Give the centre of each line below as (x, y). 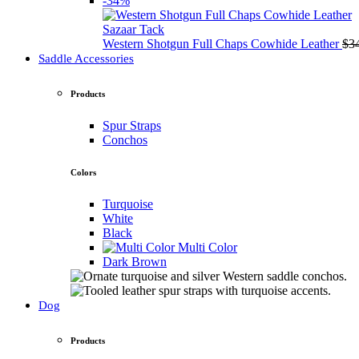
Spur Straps (132, 126)
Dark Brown (135, 262)
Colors (83, 173)
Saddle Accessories (86, 59)
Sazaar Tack (133, 30)
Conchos (125, 140)
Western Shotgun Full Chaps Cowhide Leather (222, 44)
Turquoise (128, 204)
